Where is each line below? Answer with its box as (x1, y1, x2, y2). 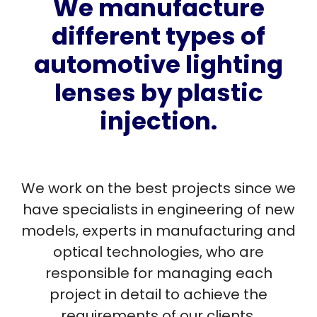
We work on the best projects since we (21, 178, 296, 198)
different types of (52, 18, 265, 53)
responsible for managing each (45, 263, 272, 283)
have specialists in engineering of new (23, 199, 294, 219)
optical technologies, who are (53, 241, 264, 262)
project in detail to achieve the (50, 284, 267, 304)
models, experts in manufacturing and (21, 220, 296, 241)
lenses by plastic (54, 75, 263, 110)
